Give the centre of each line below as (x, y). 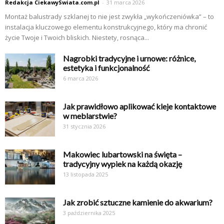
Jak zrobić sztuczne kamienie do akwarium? (138, 202)
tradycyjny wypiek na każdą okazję (122, 164)
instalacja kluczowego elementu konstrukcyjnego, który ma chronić (106, 27)
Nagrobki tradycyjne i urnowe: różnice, (129, 58)
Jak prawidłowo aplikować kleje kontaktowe (139, 106)
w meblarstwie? (90, 116)
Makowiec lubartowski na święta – (122, 154)
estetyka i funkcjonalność (106, 68)
